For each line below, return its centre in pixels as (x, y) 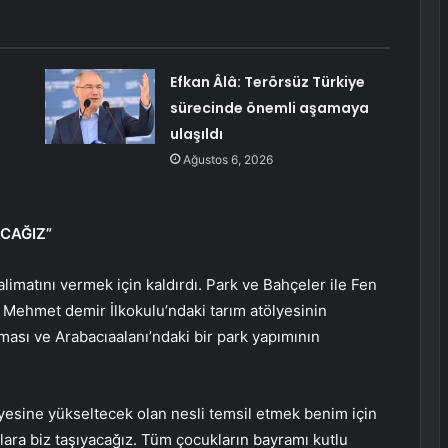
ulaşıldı (196, 134)
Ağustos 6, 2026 (227, 160)
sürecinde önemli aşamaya (269, 108)
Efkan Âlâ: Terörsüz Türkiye (267, 82)
